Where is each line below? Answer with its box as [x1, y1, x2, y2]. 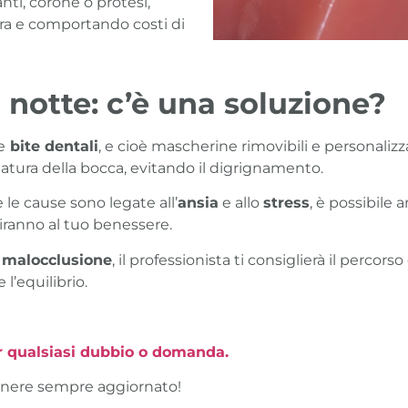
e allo [219, 194, 263, 212]
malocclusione [2, 250, 112, 269]
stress [263, 194, 310, 212]
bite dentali [5, 137, 98, 155]
